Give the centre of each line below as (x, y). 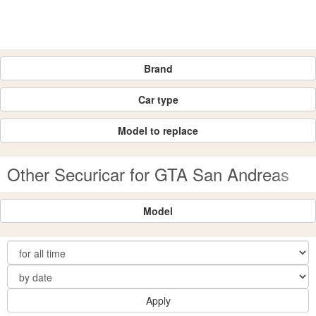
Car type (158, 99)
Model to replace (158, 130)
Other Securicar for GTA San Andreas (148, 174)
